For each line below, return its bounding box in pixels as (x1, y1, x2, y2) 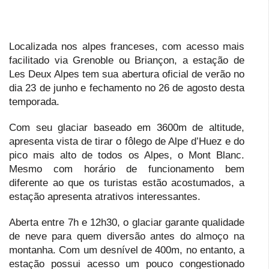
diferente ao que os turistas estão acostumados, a (9, 177, 244, 189)
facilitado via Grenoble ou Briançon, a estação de (9, 55, 244, 67)
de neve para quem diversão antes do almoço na (9, 231, 244, 243)
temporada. (9, 96, 59, 108)
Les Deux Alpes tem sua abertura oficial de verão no (9, 68, 244, 80)
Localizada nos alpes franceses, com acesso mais (9, 41, 244, 53)
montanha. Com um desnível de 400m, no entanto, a (9, 244, 244, 256)
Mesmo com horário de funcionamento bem (9, 163, 244, 175)
